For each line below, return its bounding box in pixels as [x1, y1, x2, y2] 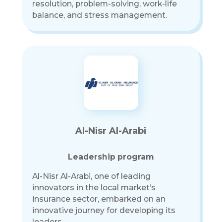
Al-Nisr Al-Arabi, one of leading [32, 171, 151, 181]
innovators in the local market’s [32, 183, 156, 193]
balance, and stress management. [32, 10, 167, 20]
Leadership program [67, 152, 154, 162]
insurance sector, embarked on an [32, 194, 166, 204]
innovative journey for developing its [32, 206, 175, 216]
